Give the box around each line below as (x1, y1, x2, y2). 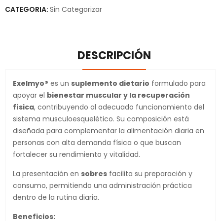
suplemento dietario (71, 78, 149, 88)
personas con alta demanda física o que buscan (13, 138, 181, 147)
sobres (81, 169, 107, 179)
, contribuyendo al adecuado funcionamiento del (34, 102, 204, 112)
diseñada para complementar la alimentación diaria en (13, 126, 204, 136)
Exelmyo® (13, 78, 48, 88)
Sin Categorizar (50, 4, 102, 14)
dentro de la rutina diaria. (13, 192, 99, 202)
